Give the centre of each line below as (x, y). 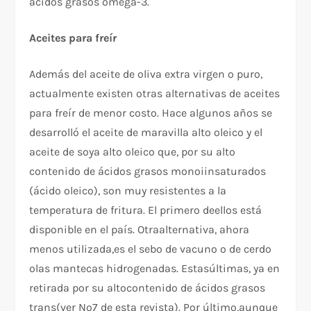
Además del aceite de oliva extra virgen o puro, (146, 74)
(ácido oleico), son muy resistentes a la (128, 190)
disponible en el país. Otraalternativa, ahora (140, 229)
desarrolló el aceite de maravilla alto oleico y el (146, 132)
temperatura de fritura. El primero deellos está (146, 210)
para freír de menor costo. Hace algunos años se (151, 112)
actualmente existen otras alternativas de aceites (155, 93)
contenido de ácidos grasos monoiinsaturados (148, 171)
